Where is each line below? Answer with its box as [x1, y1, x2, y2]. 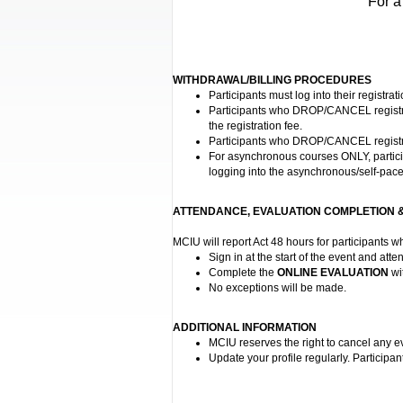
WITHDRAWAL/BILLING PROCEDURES [173, 74, 372, 86]
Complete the [209, 266, 277, 279]
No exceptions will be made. [209, 282, 346, 294]
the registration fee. [209, 120, 302, 132]
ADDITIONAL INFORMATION [173, 321, 317, 334]
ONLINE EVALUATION [277, 266, 389, 279]
